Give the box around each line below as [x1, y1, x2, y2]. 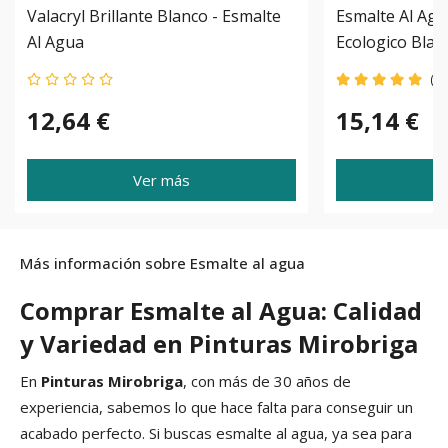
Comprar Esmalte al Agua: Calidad [20, 294, 422, 328]
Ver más [133, 170, 190, 191]
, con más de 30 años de [183, 371, 351, 392]
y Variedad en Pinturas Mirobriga [20, 327, 418, 361]
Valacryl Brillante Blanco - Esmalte [27, 5, 281, 28]
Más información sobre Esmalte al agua [20, 253, 305, 274]
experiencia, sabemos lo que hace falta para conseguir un [20, 397, 413, 418]
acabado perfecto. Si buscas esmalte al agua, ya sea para [20, 423, 412, 444]
